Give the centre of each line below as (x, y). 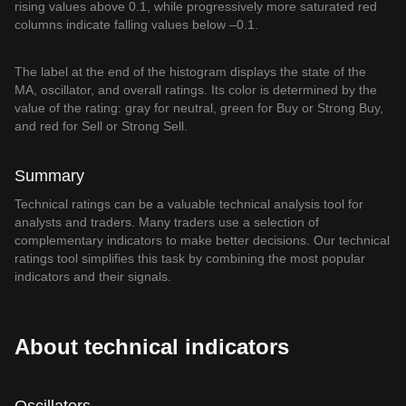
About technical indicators (152, 347)
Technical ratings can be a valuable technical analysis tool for (189, 204)
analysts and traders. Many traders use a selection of (167, 222)
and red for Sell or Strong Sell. (101, 126)
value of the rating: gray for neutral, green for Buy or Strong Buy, (199, 108)
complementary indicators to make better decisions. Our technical (202, 240)
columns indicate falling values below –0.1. (136, 24)
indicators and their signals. (93, 276)
